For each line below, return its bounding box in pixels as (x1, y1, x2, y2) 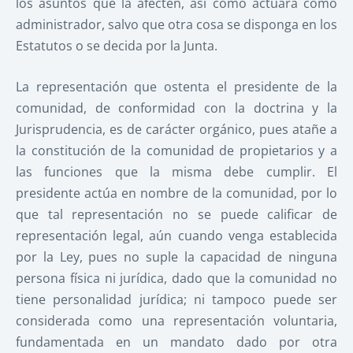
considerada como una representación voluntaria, (16, 312, 337, 330)
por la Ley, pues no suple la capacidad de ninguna (16, 248, 337, 266)
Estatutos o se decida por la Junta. (16, 36, 217, 54)
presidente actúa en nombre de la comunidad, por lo (16, 184, 337, 203)
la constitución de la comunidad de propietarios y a (16, 142, 337, 160)
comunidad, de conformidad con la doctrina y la (16, 99, 337, 117)
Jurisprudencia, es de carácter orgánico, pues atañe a (16, 121, 337, 139)
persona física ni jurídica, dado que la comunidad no (16, 269, 337, 288)
